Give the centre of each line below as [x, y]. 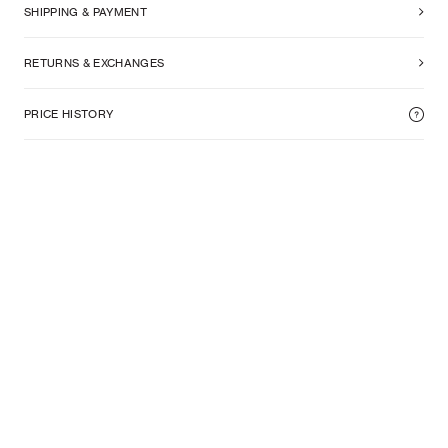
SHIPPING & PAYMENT [85, 12]
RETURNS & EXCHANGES [94, 63]
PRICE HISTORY [69, 114]
